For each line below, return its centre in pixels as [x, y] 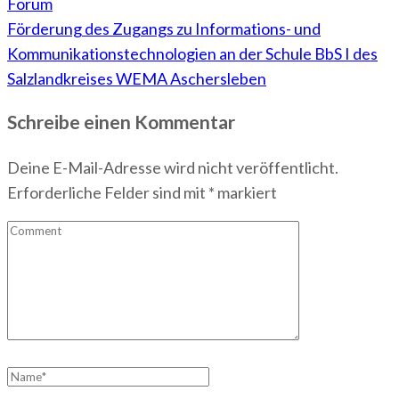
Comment [41, 233]
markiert [246, 193]
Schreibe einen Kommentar [121, 122]
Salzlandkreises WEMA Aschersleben [137, 79]
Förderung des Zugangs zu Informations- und [164, 29]
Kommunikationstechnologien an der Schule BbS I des [192, 54]
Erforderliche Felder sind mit [108, 193]
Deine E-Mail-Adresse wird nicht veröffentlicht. [173, 168]
